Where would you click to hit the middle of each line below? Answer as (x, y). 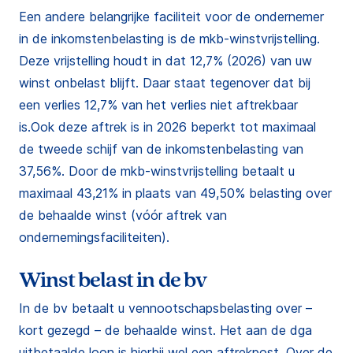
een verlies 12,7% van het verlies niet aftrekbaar (158, 105)
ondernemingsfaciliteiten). (94, 237)
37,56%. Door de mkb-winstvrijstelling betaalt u (157, 171)
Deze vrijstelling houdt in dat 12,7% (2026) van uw (165, 61)
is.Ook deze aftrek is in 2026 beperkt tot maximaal (167, 127)
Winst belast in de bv (113, 280)
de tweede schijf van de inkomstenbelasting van (161, 149)
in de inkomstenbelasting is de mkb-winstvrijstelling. (169, 39)
